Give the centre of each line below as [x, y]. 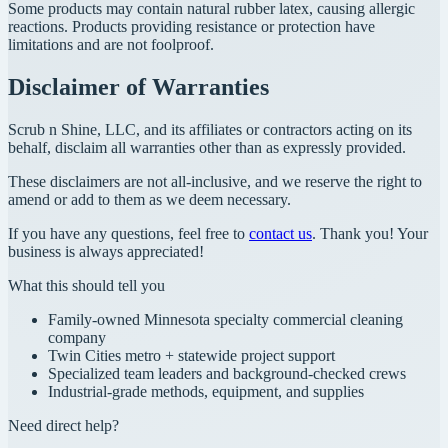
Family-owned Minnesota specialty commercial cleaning [225, 319]
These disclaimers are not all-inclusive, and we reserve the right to [215, 181]
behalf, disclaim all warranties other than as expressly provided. [207, 147]
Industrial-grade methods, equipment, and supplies [206, 391]
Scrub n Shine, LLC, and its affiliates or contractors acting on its [210, 129]
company [77, 337]
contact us [280, 233]
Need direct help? [63, 425]
